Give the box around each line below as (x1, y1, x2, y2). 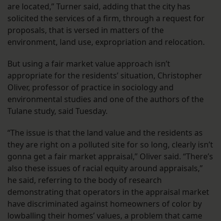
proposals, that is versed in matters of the (7, 25, 164, 36)
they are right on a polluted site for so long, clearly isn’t (7, 139, 213, 150)
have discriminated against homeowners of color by (7, 198, 202, 210)
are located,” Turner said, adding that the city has (7, 1, 190, 12)
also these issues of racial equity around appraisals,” (7, 163, 203, 174)
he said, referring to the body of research (7, 175, 162, 186)
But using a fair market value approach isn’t (7, 58, 170, 70)
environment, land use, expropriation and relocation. (7, 37, 207, 48)
